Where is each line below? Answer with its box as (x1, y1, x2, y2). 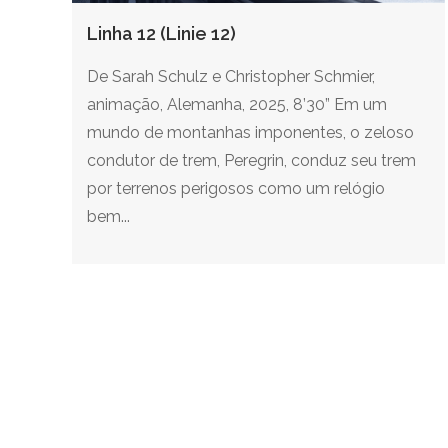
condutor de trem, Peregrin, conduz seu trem (87, 150, 416, 170)
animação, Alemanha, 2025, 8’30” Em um (87, 94, 387, 114)
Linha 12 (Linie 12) (87, 22, 236, 44)
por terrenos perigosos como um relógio (87, 178, 385, 198)
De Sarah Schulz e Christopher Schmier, (87, 66, 375, 86)
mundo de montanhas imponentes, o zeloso (87, 122, 414, 142)
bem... (87, 206, 130, 226)
